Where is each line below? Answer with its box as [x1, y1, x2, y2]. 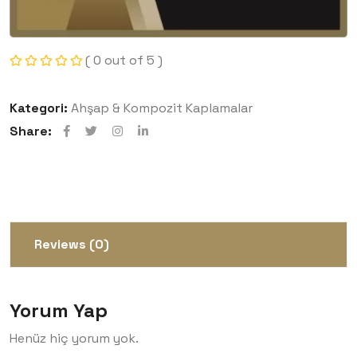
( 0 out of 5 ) [85, 52, 163, 69]
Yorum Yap [10, 298, 108, 324]
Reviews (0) [34, 236, 109, 253]
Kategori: [10, 100, 68, 117]
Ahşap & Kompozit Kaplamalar [71, 100, 253, 117]
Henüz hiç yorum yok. [10, 330, 139, 347]
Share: [10, 123, 52, 140]
